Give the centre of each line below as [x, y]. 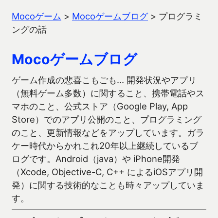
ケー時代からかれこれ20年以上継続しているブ [105, 145]
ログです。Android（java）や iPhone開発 [96, 159]
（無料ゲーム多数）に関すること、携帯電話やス [108, 93]
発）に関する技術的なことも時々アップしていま [108, 185]
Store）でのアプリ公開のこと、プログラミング [107, 119]
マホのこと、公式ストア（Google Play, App [100, 106]
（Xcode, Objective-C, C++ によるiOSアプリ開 [107, 172]
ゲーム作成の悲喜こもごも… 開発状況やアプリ [104, 80]
